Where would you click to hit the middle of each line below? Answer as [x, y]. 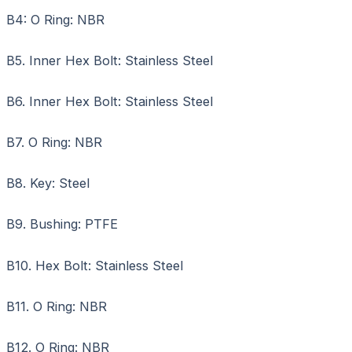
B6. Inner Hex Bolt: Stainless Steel [110, 102]
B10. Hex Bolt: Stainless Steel [95, 265]
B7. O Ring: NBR [54, 143]
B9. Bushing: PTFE [62, 224]
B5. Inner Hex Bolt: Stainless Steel [110, 61]
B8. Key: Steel [48, 183]
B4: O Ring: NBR [55, 20]
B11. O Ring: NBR [57, 306]
